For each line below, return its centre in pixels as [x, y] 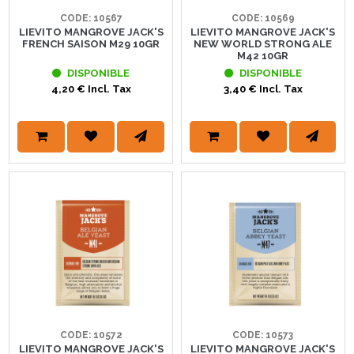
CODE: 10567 [91, 18]
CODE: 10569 [263, 18]
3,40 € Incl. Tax [263, 88]
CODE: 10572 [91, 335]
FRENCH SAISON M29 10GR [91, 43]
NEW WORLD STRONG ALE [263, 43]
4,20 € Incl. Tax [91, 88]
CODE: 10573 [263, 335]
